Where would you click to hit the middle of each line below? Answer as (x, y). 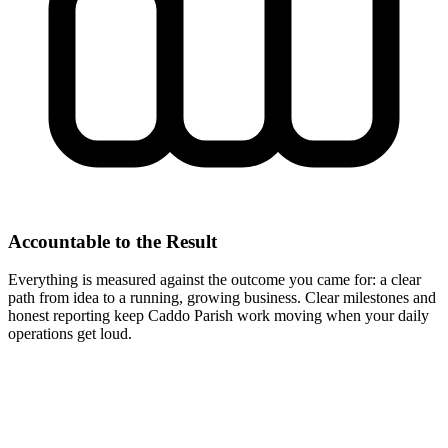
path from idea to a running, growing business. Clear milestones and (222, 298)
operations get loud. (70, 334)
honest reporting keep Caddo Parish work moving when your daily (218, 316)
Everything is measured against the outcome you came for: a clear (214, 280)
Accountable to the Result (112, 241)
